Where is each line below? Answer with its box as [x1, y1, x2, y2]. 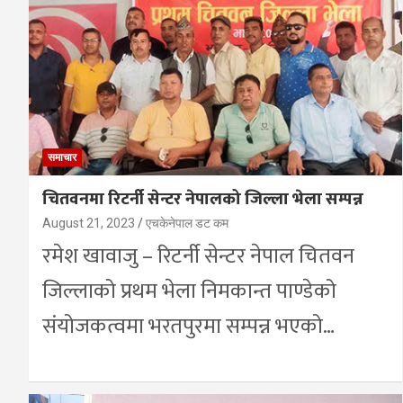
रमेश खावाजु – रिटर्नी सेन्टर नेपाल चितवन [42, 238, 354, 275]
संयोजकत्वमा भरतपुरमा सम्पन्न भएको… [42, 309, 335, 345]
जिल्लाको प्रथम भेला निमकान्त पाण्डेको [42, 273, 336, 310]
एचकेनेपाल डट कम [146, 216, 228, 231]
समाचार [48, 151, 76, 165]
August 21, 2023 [42, 216, 135, 231]
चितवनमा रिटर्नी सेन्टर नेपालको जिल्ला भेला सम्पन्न [42, 185, 363, 214]
